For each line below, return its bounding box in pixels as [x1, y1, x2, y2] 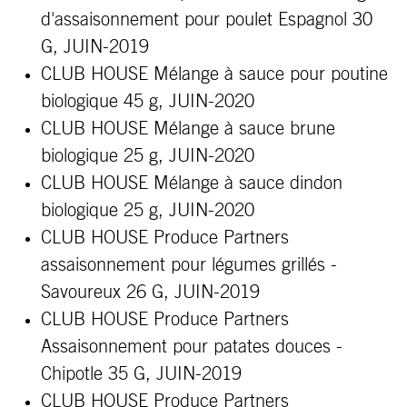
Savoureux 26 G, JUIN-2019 [41, 283, 260, 302]
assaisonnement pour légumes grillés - [41, 256, 337, 274]
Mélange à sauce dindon [154, 174, 342, 193]
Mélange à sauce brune [154, 120, 335, 138]
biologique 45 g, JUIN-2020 [41, 93, 254, 111]
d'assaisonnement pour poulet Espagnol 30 [41, 11, 372, 29]
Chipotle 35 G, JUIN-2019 [41, 365, 242, 383]
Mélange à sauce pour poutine [154, 65, 388, 84]
